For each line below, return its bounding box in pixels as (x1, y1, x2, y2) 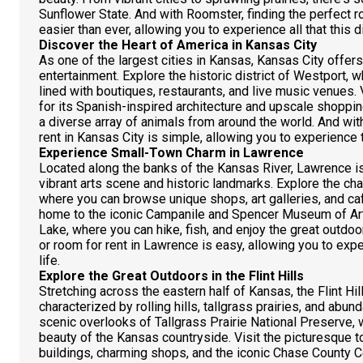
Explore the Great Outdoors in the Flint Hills (39, 268, 304, 284)
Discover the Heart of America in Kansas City (39, 37, 317, 53)
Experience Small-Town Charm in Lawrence (39, 145, 304, 160)
